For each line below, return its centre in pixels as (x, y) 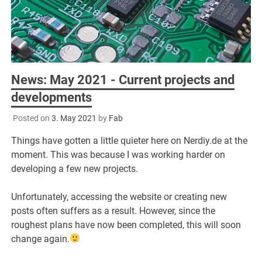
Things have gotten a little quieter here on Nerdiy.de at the (130, 140)
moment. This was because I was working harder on (118, 154)
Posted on (32, 118)
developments (52, 97)
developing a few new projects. (75, 168)
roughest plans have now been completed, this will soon (126, 225)
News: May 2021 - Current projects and (123, 80)
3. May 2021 (74, 118)
